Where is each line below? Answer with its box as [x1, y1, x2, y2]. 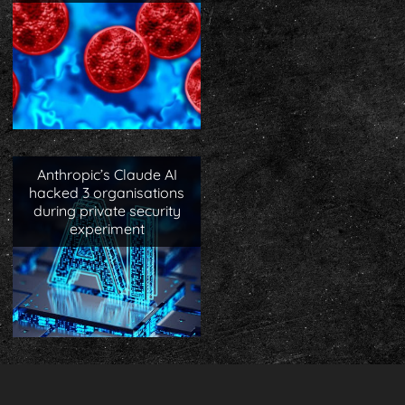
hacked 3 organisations [29, 183, 185, 202]
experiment [69, 219, 145, 238]
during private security [33, 201, 181, 220]
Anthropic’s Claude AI [36, 165, 177, 184]
